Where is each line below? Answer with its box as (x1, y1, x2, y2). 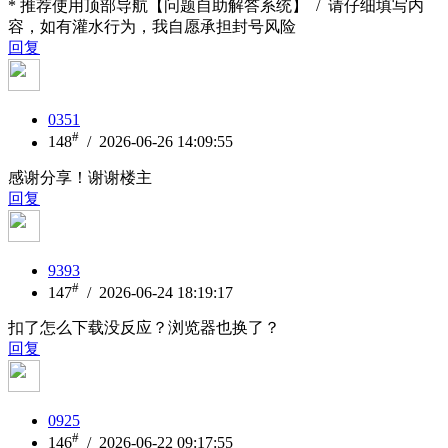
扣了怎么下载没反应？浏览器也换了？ (8, 319, 280, 337)
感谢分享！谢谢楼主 (8, 168, 152, 186)
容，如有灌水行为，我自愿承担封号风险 (8, 18, 296, 36)
